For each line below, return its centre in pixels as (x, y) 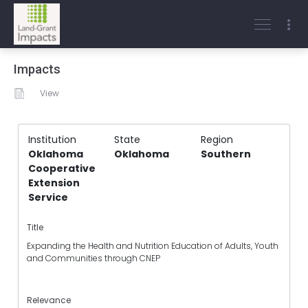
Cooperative (62, 168)
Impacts (37, 69)
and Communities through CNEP (94, 258)
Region (217, 140)
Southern (225, 154)
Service (48, 197)
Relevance (49, 300)
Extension (54, 183)
